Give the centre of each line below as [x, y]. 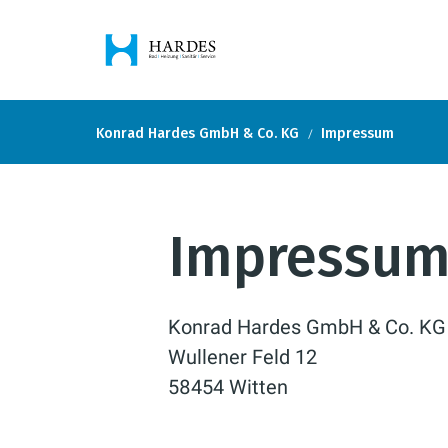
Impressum [357, 133]
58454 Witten [228, 387]
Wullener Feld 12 [242, 357]
